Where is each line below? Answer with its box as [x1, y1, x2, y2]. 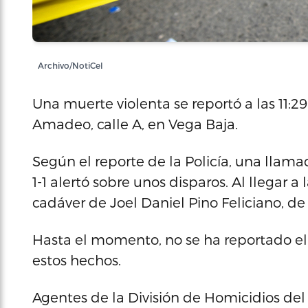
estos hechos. [32, 252, 121, 268]
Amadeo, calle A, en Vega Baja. [32, 115, 238, 132]
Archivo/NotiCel [38, 60, 103, 70]
